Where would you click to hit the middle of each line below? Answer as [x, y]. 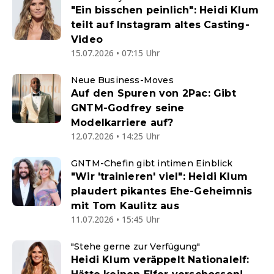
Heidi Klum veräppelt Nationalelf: [160, 259]
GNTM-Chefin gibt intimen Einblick [152, 163]
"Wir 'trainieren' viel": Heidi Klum [159, 176]
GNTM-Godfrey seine [128, 108]
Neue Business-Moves [122, 80]
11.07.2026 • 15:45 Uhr [115, 219]
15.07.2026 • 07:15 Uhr [115, 53]
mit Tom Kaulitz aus [125, 206]
